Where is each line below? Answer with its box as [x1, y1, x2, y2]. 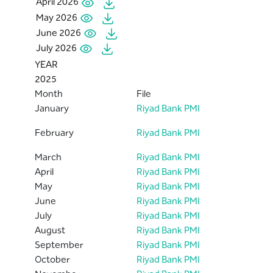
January [34, 102, 71, 114]
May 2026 [35, 11, 79, 23]
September [34, 238, 85, 250]
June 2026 [35, 26, 83, 38]
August [34, 224, 67, 236]
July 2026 [35, 41, 79, 54]
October [34, 253, 72, 265]
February [34, 126, 76, 138]
